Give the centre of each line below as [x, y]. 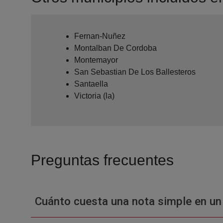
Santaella [91, 84]
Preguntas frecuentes [102, 160]
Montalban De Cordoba [115, 48]
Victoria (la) [94, 96]
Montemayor [96, 60]
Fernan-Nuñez [100, 36]
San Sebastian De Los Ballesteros [135, 72]
